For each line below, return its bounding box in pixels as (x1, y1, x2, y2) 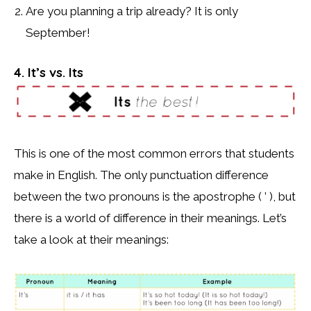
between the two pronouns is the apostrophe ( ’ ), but (14, 190, 296, 204)
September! (26, 26, 90, 40)
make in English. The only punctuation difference (14, 168, 269, 183)
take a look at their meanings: (14, 233, 169, 247)
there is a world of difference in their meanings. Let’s (14, 211, 287, 226)
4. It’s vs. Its (14, 64, 83, 81)
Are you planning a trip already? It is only (26, 4, 238, 18)
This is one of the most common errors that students (14, 146, 294, 161)
